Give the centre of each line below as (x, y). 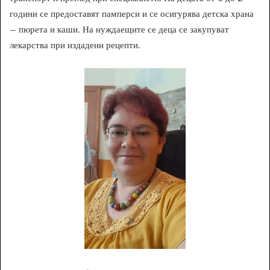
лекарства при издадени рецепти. (75, 45)
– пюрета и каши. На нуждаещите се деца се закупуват (119, 29)
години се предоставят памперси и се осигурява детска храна (132, 13)
